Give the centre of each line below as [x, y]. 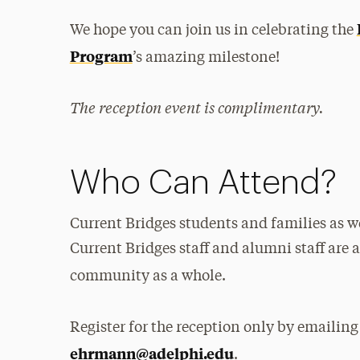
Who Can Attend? [203, 183]
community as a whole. [147, 276]
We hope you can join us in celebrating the [213, 31]
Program [101, 56]
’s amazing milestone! [206, 58]
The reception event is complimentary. [196, 107]
